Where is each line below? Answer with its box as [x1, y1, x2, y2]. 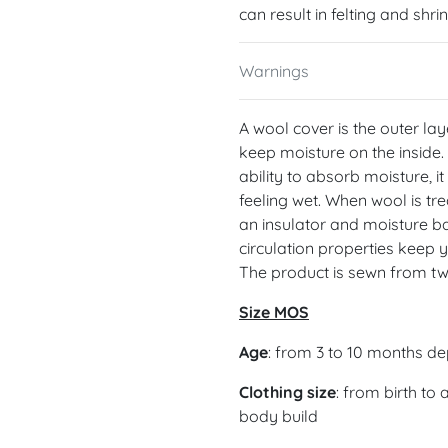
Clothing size [239, 381, 336, 402]
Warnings [239, 60, 309, 81]
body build [239, 405, 318, 426]
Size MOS [239, 301, 309, 322]
